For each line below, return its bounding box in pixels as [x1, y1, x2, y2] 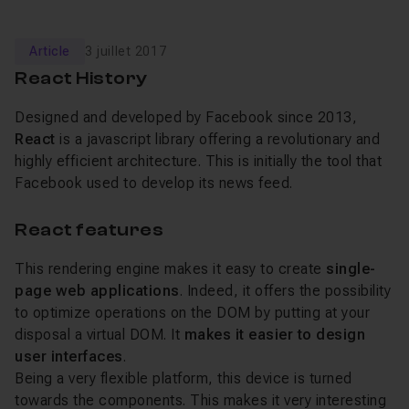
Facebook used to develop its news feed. [15, 174, 293, 192]
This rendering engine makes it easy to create [15, 260, 326, 278]
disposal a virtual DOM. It [15, 326, 184, 343]
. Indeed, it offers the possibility [179, 282, 391, 299]
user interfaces [15, 348, 123, 365]
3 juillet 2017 [84, 44, 167, 58]
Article [29, 44, 70, 58]
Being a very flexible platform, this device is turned [15, 370, 352, 387]
